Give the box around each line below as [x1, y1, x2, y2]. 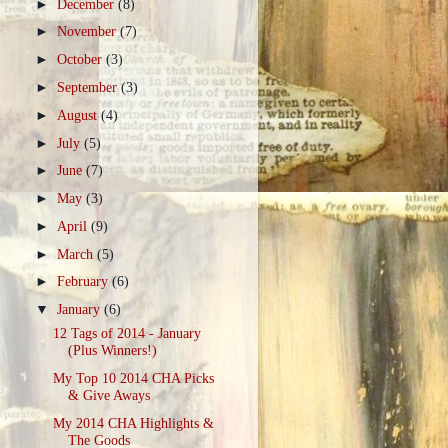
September [56, 78, 121, 95]
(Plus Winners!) [68, 342, 158, 359]
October [56, 51, 106, 68]
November [56, 23, 120, 40]
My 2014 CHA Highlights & [53, 414, 215, 431]
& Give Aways [68, 387, 151, 404]
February [56, 273, 112, 290]
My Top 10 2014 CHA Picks [53, 370, 215, 387]
